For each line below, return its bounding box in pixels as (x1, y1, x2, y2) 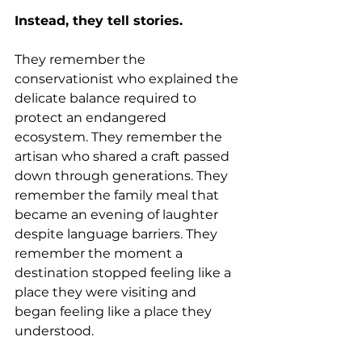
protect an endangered (15, 110, 170, 125)
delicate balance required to (15, 90, 200, 106)
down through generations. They (15, 168, 231, 183)
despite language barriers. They (15, 226, 221, 242)
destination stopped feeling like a (15, 265, 234, 280)
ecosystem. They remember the (15, 129, 225, 145)
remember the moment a (15, 246, 186, 261)
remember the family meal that (15, 187, 222, 203)
